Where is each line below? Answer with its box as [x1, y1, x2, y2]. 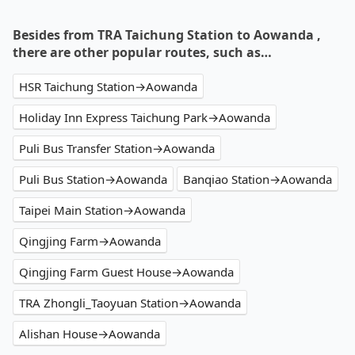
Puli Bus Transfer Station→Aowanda [19, 140, 215, 157]
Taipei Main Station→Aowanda [19, 202, 185, 219]
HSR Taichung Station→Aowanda [19, 78, 197, 95]
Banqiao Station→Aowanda [183, 171, 332, 188]
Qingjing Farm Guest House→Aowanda [19, 264, 234, 281]
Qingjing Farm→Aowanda [19, 233, 161, 250]
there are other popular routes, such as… [13, 44, 272, 62]
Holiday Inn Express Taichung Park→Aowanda [19, 109, 270, 126]
